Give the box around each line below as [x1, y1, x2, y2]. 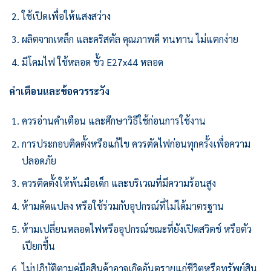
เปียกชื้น [21, 239, 55, 252]
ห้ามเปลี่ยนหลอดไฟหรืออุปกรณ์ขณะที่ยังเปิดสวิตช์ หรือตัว [21, 222, 252, 235]
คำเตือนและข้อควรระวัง [9, 85, 109, 98]
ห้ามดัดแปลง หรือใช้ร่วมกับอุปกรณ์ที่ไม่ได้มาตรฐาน [21, 200, 224, 213]
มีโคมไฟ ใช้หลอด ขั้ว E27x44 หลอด [21, 55, 163, 68]
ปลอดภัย [21, 154, 56, 167]
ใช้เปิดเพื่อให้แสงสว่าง [21, 10, 111, 23]
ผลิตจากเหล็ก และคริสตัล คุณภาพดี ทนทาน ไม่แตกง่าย [21, 33, 238, 46]
